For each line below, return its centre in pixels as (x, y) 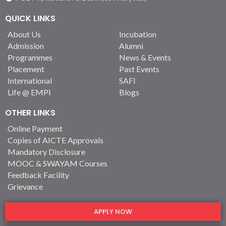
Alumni (131, 46)
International (30, 81)
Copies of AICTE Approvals (55, 140)
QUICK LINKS (30, 19)
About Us (24, 34)
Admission (26, 46)
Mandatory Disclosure (46, 152)
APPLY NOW (113, 212)
